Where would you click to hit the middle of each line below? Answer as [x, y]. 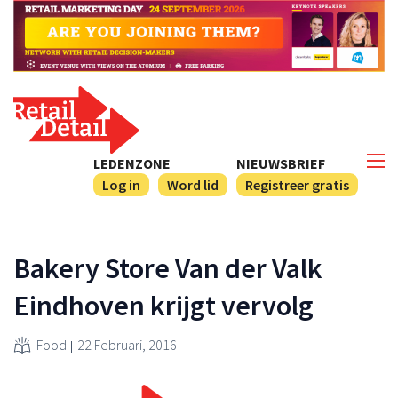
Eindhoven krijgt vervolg [163, 305]
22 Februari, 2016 [127, 344]
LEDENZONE [132, 163]
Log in [121, 184]
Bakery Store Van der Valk [168, 268]
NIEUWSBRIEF [281, 163]
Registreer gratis [297, 184]
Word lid [193, 184]
